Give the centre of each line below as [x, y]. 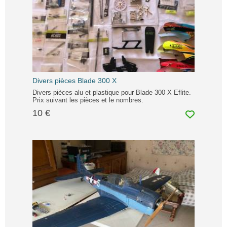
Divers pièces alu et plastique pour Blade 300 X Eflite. [112, 93]
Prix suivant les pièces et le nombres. [88, 100]
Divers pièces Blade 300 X [74, 81]
